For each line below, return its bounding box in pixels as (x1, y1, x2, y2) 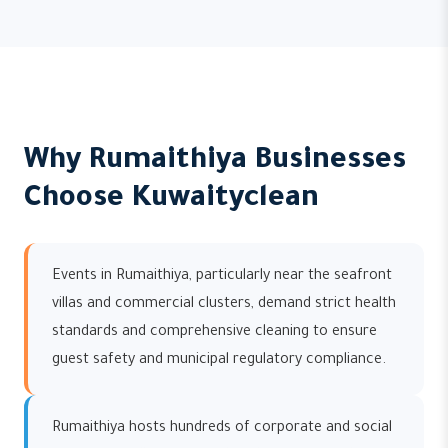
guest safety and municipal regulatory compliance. (52, 353, 386, 369)
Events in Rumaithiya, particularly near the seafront (52, 269, 392, 285)
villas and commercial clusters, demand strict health (52, 297, 396, 313)
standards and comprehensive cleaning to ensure (52, 325, 377, 341)
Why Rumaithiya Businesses (24, 146, 406, 178)
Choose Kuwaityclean (24, 184, 319, 216)
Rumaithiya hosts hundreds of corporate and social (52, 421, 392, 437)
